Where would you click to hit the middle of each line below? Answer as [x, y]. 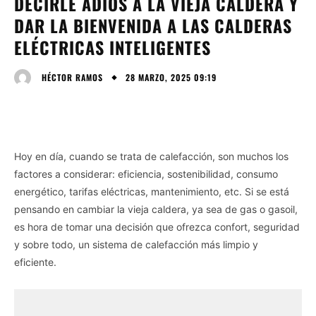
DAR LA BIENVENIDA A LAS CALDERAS [153, 25]
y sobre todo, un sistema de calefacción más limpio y [136, 244]
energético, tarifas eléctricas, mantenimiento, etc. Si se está [152, 191]
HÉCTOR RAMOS [72, 77]
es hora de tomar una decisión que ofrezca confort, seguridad [157, 226]
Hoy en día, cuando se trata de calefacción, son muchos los [151, 156]
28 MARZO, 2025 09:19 [171, 77]
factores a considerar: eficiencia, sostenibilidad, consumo [146, 174]
